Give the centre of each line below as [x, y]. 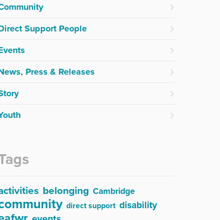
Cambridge [114, 191]
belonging [66, 191]
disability [138, 205]
